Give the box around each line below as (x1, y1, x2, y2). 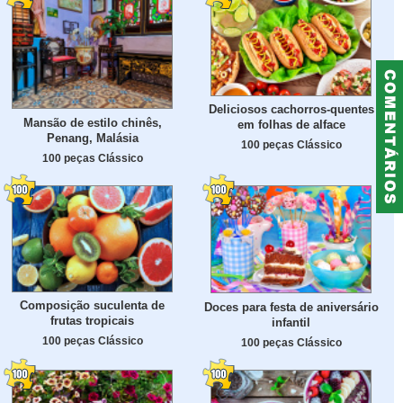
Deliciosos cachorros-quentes (208, 103, 374, 117)
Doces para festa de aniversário (203, 300, 379, 314)
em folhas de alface (237, 118, 345, 132)
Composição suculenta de (20, 299, 165, 313)
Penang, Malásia (46, 131, 139, 146)
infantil (272, 315, 310, 329)
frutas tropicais (50, 314, 134, 328)
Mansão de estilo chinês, (22, 116, 162, 130)
